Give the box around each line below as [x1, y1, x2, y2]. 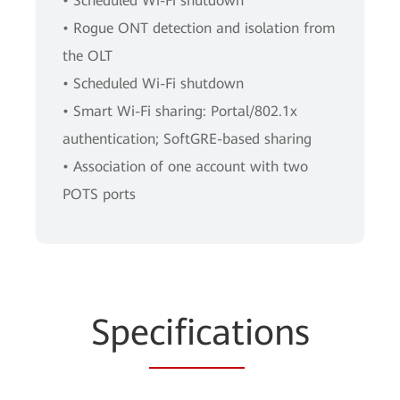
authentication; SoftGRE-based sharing [62, 130, 312, 147]
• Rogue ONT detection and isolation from [62, 20, 335, 37]
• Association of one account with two [62, 158, 308, 175]
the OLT [62, 47, 112, 64]
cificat [148, 312, 245, 354]
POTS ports [62, 186, 136, 203]
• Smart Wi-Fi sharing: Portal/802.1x [62, 103, 297, 120]
